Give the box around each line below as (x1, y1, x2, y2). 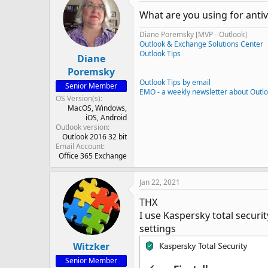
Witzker (73, 240, 109, 253)
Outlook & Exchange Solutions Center (139, 39, 263, 50)
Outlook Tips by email (139, 77, 211, 88)
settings (139, 222, 176, 235)
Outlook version (56, 122, 108, 132)
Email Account (56, 141, 103, 151)
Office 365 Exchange (59, 151, 127, 161)
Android (100, 112, 127, 123)
